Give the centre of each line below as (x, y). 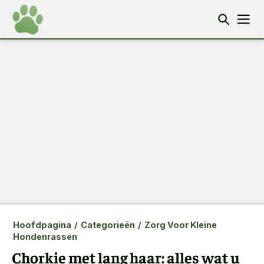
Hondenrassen (45, 237)
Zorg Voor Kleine (180, 225)
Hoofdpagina (42, 225)
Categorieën (108, 225)
